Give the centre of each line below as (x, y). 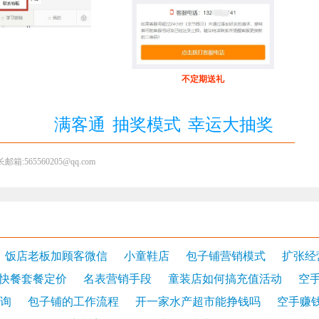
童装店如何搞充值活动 (225, 279)
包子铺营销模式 (226, 256)
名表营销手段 (117, 279)
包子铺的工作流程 (73, 302)
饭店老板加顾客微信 (56, 256)
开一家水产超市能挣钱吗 (198, 302)
